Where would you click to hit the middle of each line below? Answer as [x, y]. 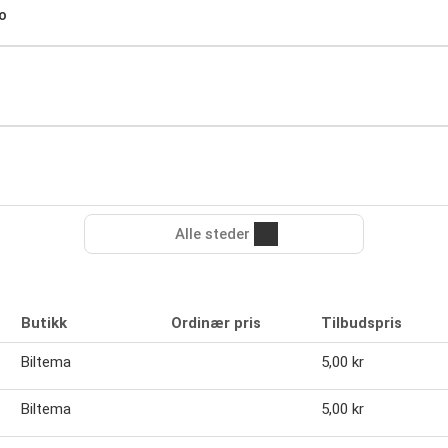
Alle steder [212, 233]
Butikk [44, 322]
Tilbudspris [361, 322]
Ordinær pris [216, 322]
